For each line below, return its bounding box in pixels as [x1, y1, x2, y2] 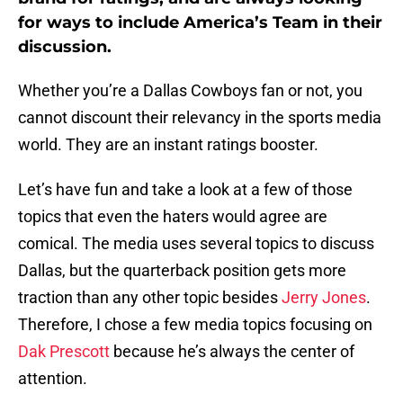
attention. [18, 369, 87, 389]
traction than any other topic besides [18, 288, 282, 308]
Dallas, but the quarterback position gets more [18, 261, 346, 281]
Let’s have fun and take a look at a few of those [18, 180, 353, 200]
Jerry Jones [282, 288, 366, 308]
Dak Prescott [18, 342, 110, 362]
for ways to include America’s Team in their [18, 13, 382, 33]
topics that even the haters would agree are [18, 207, 327, 227]
